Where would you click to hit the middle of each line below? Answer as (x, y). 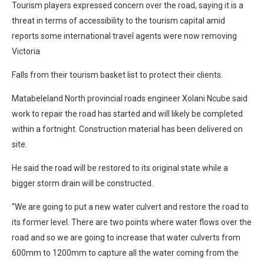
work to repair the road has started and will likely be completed (127, 113)
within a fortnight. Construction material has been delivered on (127, 129)
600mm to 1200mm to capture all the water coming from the (125, 253)
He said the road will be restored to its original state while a (120, 168)
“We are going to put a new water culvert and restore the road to (130, 207)
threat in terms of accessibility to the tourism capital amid (118, 20)
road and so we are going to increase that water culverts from (126, 237)
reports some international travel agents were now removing (124, 36)
